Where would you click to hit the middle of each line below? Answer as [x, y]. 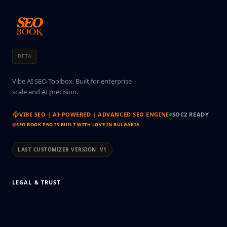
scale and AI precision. [45, 92]
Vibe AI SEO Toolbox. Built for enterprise [72, 81]
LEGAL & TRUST [36, 182]
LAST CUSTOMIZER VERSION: [59, 149]
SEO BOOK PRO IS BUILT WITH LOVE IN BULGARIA [78, 124]
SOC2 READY [191, 114]
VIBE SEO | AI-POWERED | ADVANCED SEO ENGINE [94, 114]
